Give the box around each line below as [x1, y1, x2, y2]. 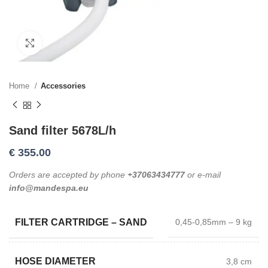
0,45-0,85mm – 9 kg [175, 217, 252, 227]
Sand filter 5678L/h [9, 123, 116, 137]
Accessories [41, 81, 86, 90]
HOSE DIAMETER [15, 256, 96, 267]
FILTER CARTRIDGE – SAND [15, 217, 147, 227]
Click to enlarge [42, 38, 100, 47]
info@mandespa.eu [9, 182, 89, 193]
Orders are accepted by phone [9, 169, 127, 179]
